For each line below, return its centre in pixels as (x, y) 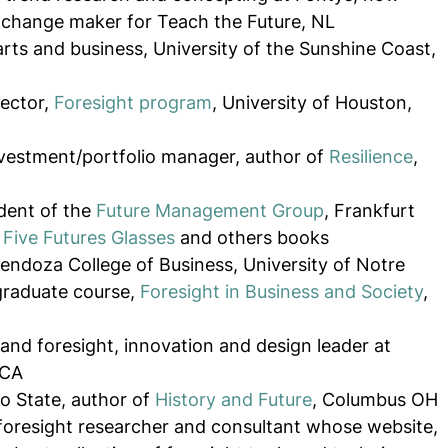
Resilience (371, 157)
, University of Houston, (314, 103)
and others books (252, 238)
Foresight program (133, 103)
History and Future (233, 400)
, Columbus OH (375, 400)
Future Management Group (210, 211)
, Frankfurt (372, 211)
